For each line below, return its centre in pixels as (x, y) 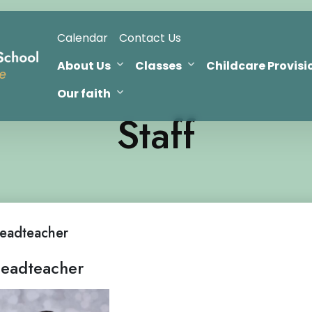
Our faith (84, 94)
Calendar (82, 38)
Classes (158, 66)
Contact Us (150, 38)
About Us (84, 66)
